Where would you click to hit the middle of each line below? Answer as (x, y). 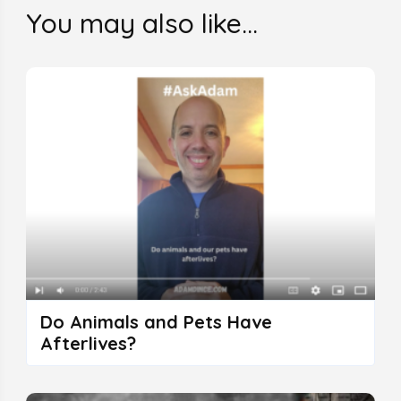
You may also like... (141, 23)
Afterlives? (88, 344)
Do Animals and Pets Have (156, 322)
